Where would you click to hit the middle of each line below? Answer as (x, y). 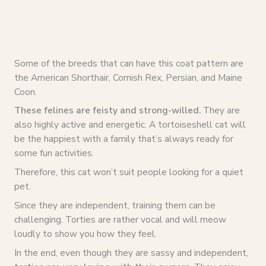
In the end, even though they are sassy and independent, (131, 252)
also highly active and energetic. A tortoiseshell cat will (130, 125)
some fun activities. (54, 153)
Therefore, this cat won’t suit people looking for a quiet (129, 172)
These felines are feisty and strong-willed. (108, 110)
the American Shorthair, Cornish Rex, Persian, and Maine (128, 77)
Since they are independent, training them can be (115, 205)
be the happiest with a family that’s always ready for (123, 139)
